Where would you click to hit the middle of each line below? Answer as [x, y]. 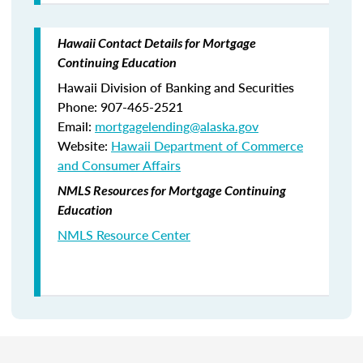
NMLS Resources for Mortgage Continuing [172, 190]
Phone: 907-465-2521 [120, 107]
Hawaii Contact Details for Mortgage [157, 43]
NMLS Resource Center [124, 235]
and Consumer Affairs [119, 165]
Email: [76, 126]
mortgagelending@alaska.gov [177, 126]
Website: [84, 145]
